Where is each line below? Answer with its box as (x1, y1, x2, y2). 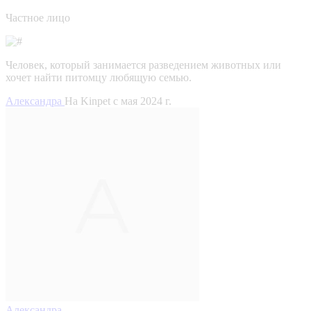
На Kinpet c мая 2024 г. (65, 94, 171, 107)
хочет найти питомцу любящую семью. (6, 71, 192, 83)
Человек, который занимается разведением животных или (6, 58, 281, 71)
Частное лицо (6, 11, 70, 24)
